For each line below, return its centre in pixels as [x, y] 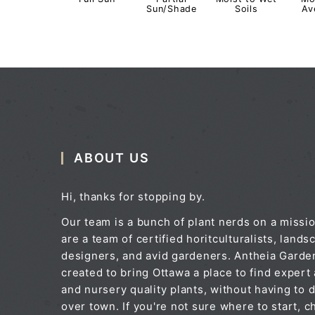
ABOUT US [112, 157]
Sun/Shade [172, 9]
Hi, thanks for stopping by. [133, 196]
